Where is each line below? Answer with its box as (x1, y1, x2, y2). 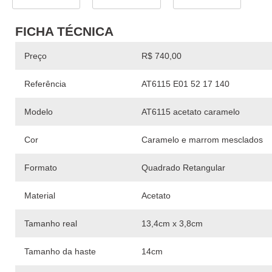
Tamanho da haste (24, 246, 96, 257)
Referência (24, 79, 66, 89)
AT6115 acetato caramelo (141, 107, 240, 117)
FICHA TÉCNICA (15, 24, 114, 39)
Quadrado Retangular (141, 163, 225, 173)
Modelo (24, 107, 53, 117)
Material (24, 191, 55, 201)
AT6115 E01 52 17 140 (141, 79, 229, 89)
